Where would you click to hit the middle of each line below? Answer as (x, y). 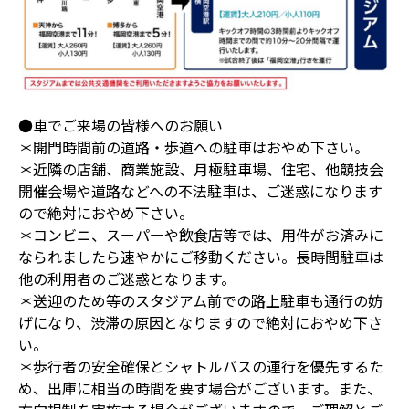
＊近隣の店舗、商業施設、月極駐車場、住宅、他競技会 (201, 169)
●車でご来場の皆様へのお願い (121, 126)
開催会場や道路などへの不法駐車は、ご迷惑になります (200, 191)
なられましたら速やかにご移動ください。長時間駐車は (201, 257)
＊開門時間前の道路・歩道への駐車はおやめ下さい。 (194, 147)
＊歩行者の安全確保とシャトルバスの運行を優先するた (201, 367)
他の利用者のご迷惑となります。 (127, 279)
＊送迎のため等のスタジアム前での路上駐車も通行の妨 (200, 301)
